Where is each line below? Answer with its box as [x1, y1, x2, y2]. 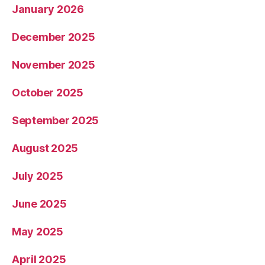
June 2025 [12, 198, 67, 211]
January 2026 [12, 3, 84, 16]
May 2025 [12, 225, 63, 238]
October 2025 [12, 86, 83, 99]
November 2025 [12, 59, 95, 72]
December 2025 [12, 31, 95, 44]
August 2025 [12, 142, 79, 155]
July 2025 [12, 170, 63, 183]
